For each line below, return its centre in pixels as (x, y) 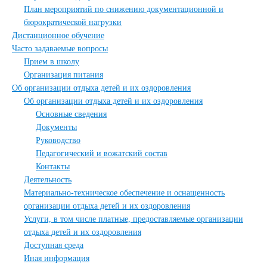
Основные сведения (71, 114)
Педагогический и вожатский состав (102, 153)
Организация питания (63, 75)
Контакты (53, 167)
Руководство (58, 140)
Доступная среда (54, 245)
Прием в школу (52, 62)
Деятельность (48, 180)
